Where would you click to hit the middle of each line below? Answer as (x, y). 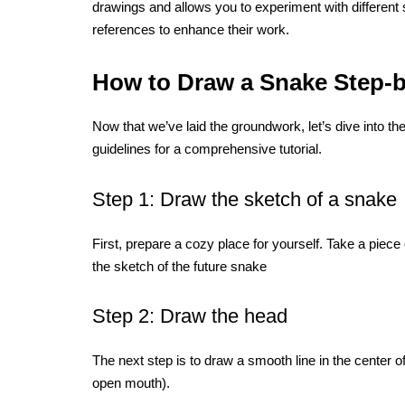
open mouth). (131, 382)
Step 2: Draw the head (190, 316)
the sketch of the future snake (179, 266)
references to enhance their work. (191, 30)
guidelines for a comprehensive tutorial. (207, 149)
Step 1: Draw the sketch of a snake (245, 199)
